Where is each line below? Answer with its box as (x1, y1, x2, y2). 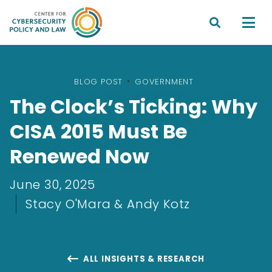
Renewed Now (10, 143, 149, 170)
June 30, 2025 (10, 176, 95, 193)
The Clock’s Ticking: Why (10, 93, 257, 120)
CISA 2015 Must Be (10, 118, 187, 145)
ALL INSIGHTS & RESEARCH (83, 253, 205, 265)
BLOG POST (73, 76, 123, 87)
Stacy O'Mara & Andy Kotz (25, 195, 191, 212)
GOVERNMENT (135, 76, 194, 87)
